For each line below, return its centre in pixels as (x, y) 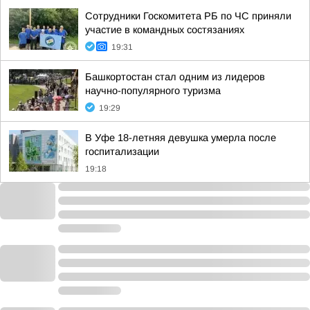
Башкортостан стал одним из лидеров (175, 77)
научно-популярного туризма (153, 91)
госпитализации (122, 152)
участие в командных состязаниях (165, 30)
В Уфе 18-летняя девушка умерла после (181, 138)
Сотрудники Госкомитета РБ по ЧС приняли (188, 16)
